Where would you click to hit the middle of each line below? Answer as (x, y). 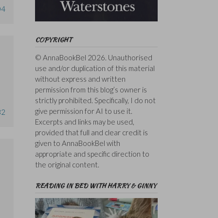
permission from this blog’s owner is (91, 89)
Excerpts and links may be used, (84, 121)
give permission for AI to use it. (83, 111)
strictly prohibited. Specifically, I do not (95, 100)
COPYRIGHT (53, 39)
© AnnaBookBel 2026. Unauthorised (93, 57)
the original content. (67, 164)
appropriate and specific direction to (92, 154)
